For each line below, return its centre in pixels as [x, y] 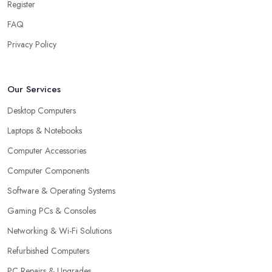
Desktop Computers [42, 111]
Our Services [34, 90]
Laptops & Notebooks [45, 131]
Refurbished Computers [48, 251]
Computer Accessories [47, 151]
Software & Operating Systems [61, 191]
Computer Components [48, 171]
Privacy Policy [32, 45]
